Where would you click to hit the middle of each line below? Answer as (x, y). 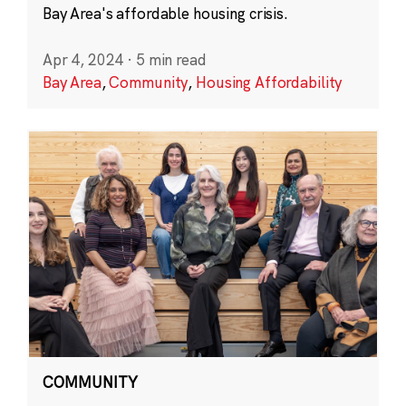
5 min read (171, 60)
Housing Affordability (269, 82)
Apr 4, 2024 (83, 60)
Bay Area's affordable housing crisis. (165, 14)
